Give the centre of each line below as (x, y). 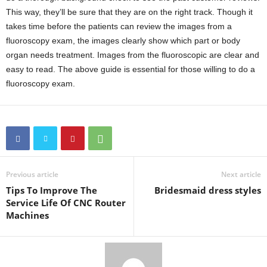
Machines (27, 215)
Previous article (32, 175)
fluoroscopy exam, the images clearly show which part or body (123, 41)
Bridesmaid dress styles (208, 190)
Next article (241, 175)
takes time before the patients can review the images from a (119, 27)
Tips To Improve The (52, 190)
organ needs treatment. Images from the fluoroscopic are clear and (133, 55)
